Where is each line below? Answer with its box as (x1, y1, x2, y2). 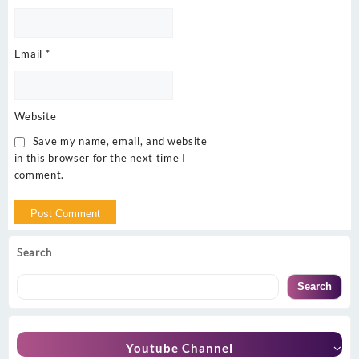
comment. (14, 168, 65, 182)
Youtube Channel (126, 340, 233, 355)
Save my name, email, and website (32, 135, 208, 148)
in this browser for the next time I (14, 151, 186, 165)
